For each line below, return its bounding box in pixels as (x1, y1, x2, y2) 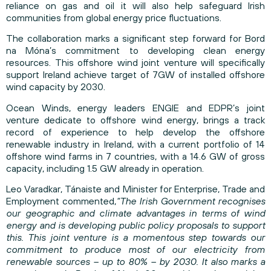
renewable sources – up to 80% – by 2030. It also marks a (6, 256, 265, 267)
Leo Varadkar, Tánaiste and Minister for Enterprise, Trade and (6, 183, 265, 195)
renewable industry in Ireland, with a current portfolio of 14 (6, 138, 265, 149)
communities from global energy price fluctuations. (6, 12, 221, 24)
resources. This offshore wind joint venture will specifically (6, 57, 265, 68)
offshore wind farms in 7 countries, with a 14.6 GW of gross (6, 150, 265, 162)
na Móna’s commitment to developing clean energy (6, 45, 265, 56)
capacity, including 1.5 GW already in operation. (6, 162, 209, 174)
